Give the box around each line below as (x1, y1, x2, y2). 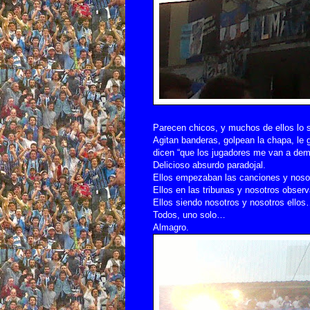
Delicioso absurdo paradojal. (153, 159, 266, 170)
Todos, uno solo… (153, 209, 226, 220)
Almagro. (153, 221, 189, 232)
